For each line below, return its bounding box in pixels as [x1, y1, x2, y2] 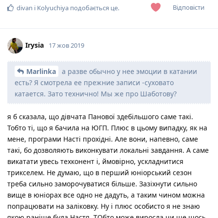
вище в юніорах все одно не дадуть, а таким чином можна [7, 190, 205, 200]
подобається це [69, 3, 118, 12]
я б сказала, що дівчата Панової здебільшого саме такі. [7, 111, 193, 121]
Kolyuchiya [37, 3, 69, 12]
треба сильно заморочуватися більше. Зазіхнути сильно [7, 179, 197, 188]
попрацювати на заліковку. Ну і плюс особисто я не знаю [7, 201, 200, 211]
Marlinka [26, 66, 56, 76]
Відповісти [173, 2, 204, 12]
